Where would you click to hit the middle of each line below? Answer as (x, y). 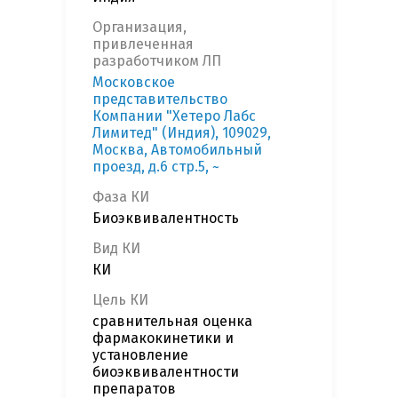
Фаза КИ (121, 197)
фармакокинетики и (163, 338)
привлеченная (143, 44)
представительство (160, 99)
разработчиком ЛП (157, 61)
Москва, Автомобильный (177, 150)
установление (140, 355)
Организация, (139, 28)
